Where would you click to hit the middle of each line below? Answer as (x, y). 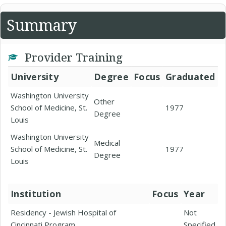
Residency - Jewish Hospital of (63, 212)
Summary (42, 25)
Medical (107, 143)
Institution (36, 194)
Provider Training (72, 57)
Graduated (190, 77)
